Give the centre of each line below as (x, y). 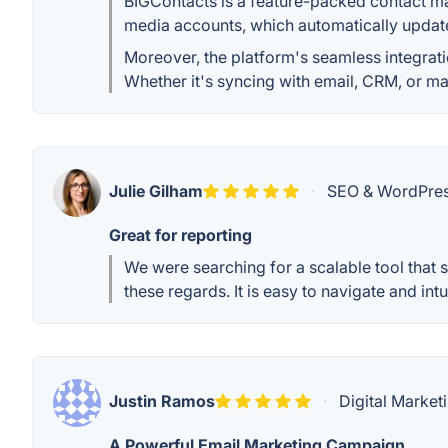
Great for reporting (180, 235)
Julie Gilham (156, 191)
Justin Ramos (162, 401)
